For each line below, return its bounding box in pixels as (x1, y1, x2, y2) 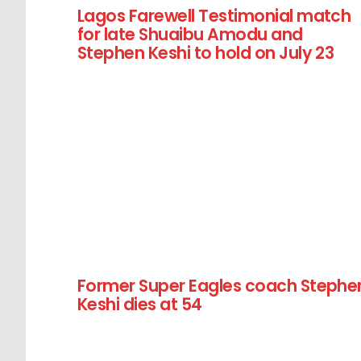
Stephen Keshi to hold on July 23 (77, 40, 334, 64)
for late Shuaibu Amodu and (77, 22, 303, 46)
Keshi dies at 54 (77, 292, 202, 316)
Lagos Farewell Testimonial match (77, 3, 351, 27)
